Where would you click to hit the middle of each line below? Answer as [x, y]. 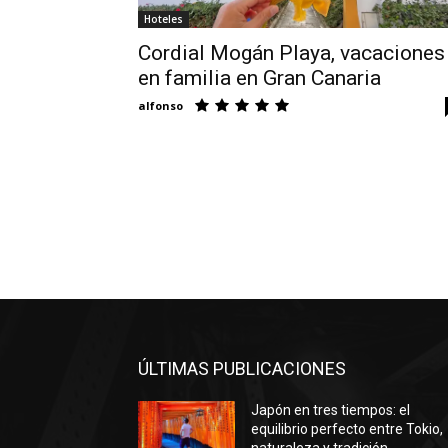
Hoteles [163, 19]
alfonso [160, 105]
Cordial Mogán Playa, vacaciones [291, 53]
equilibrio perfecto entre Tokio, [347, 429]
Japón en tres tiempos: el [331, 410]
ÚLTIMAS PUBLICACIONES [242, 369]
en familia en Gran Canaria [259, 78]
